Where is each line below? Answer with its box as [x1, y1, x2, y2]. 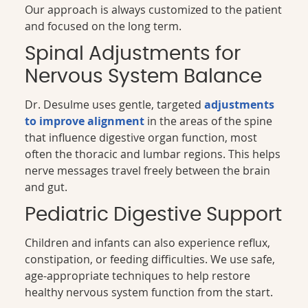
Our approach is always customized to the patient [25, 1, 283, 17]
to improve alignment [25, 113, 145, 129]
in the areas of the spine [144, 113, 273, 129]
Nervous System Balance [25, 67, 263, 87]
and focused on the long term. [25, 18, 182, 34]
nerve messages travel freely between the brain [25, 162, 271, 178]
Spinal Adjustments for [25, 44, 241, 64]
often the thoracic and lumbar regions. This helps [25, 146, 281, 162]
